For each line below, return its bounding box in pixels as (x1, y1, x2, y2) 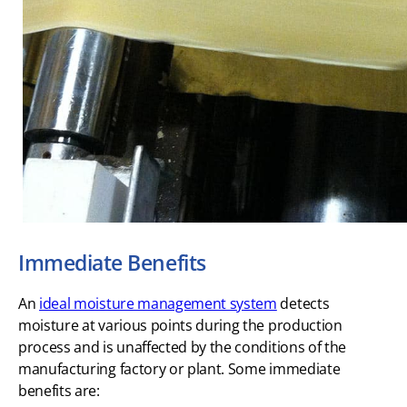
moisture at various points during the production (18, 314, 342, 335)
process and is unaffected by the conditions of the (18, 336, 346, 357)
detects (276, 293, 330, 313)
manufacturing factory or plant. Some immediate (18, 358, 341, 379)
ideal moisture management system (39, 293, 277, 313)
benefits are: (18, 380, 100, 401)
